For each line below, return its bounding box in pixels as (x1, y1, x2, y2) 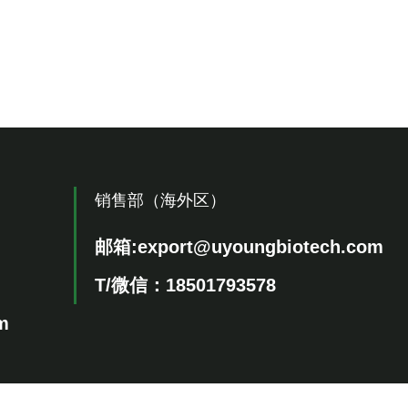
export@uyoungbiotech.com (138, 237, 384, 257)
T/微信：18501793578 (95, 275, 277, 295)
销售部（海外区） (95, 191, 227, 209)
